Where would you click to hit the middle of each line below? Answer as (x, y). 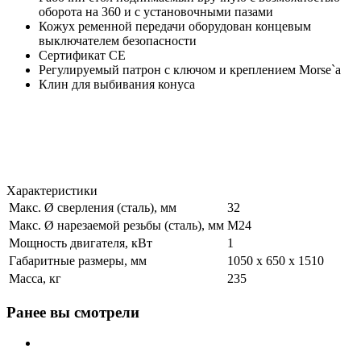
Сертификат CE (82, 55)
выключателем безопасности (118, 40)
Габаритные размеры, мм (78, 260)
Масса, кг (35, 278)
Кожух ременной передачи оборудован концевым (175, 26)
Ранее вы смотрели (73, 312)
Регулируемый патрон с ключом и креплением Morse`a (190, 69)
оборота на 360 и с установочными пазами (156, 11)
